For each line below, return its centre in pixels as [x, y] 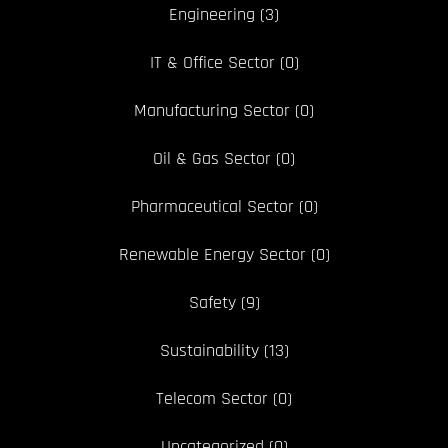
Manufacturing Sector [212, 111]
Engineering [212, 15]
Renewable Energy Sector [212, 255]
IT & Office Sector [212, 63]
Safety [212, 303]
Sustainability [209, 351]
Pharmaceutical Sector [212, 207]
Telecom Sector [212, 399]
